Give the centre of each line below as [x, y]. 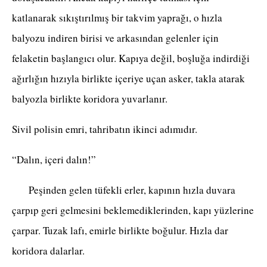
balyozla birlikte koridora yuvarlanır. [90, 99]
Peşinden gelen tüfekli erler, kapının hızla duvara [124, 190]
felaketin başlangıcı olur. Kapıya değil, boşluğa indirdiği [131, 58]
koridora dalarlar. [48, 251]
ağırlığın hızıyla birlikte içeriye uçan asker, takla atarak [128, 79]
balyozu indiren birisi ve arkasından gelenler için [115, 38]
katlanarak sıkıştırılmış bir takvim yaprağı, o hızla [117, 18]
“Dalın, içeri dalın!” [54, 160]
